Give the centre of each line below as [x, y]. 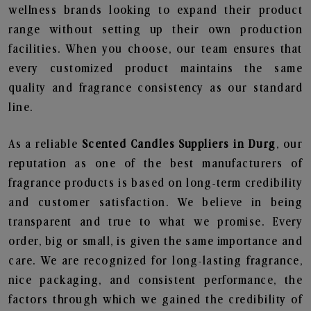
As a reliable [45, 144]
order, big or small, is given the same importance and [155, 242]
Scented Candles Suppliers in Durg [179, 144]
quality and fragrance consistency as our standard [155, 88]
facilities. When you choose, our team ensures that [155, 49]
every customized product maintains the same [155, 69]
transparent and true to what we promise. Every [155, 222]
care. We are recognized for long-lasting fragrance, [155, 261]
